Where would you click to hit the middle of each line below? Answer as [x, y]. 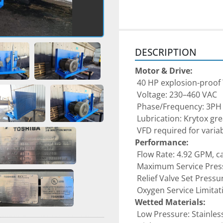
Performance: [162, 142]
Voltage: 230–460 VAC [177, 95]
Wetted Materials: [170, 202]
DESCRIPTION [166, 52]
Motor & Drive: [164, 71]
